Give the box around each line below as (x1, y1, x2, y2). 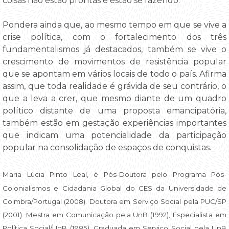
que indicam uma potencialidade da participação (3, 130, 226, 141)
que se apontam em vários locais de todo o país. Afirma (3, 69, 226, 79)
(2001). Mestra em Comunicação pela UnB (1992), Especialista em (3, 211, 226, 219)
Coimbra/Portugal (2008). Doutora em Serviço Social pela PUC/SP (3, 197, 226, 205)
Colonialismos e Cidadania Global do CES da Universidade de (3, 184, 226, 192)
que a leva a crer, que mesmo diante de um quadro (3, 94, 226, 104)
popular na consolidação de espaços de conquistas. (3, 143, 211, 153)
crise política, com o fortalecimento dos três (3, 32, 226, 42)
